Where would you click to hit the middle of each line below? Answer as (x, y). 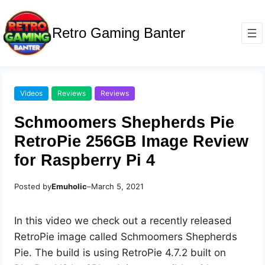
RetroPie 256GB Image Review (132, 141)
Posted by (33, 187)
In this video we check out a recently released (123, 221)
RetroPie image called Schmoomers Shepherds (126, 237)
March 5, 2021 (118, 187)
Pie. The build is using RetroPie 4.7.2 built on (120, 253)
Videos (32, 93)
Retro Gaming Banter (119, 33)
